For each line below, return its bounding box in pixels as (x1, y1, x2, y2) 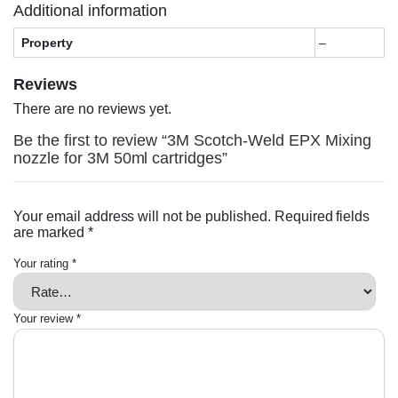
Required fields (274, 209, 370, 225)
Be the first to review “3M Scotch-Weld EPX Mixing (13, 131, 371, 150)
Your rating (13, 257, 72, 271)
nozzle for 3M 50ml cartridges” (13, 149, 228, 168)
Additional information (13, 2, 167, 20)
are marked (13, 225, 88, 241)
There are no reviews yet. (13, 101, 172, 117)
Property (21, 36, 73, 51)
